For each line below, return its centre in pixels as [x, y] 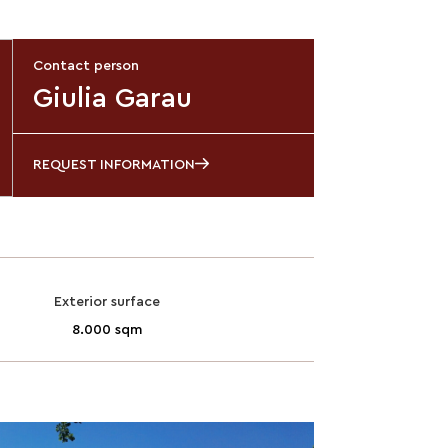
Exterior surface [107, 301]
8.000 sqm [107, 329]
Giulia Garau [112, 97]
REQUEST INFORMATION [113, 164]
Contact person [85, 65]
